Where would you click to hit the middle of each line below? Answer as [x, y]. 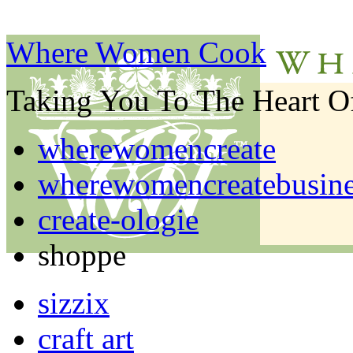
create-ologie [118, 219]
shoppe [82, 255]
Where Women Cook [136, 52]
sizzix [74, 303]
